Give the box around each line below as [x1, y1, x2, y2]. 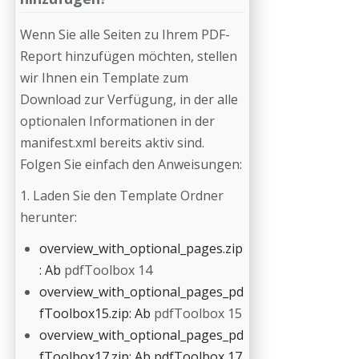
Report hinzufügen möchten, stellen [20, 46, 237, 65]
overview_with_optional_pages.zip [39, 239, 243, 257]
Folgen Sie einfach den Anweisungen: [20, 155, 242, 173]
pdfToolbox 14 [64, 260, 152, 279]
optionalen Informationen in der [20, 111, 215, 130]
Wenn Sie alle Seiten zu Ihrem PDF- [20, 25, 230, 43]
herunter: [20, 208, 77, 226]
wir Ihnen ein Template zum [20, 68, 188, 87]
